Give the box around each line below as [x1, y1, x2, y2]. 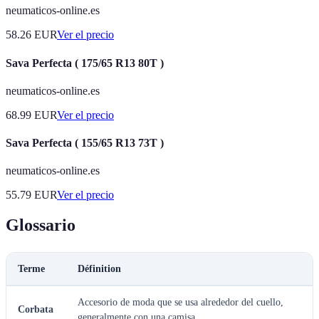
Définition [78, 263, 121, 275]
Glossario [6, 216, 75, 235]
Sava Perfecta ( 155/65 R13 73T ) [6, 137, 164, 150]
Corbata [18, 304, 53, 315]
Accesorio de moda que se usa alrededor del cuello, [78, 297, 283, 308]
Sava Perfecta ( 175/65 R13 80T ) [6, 56, 164, 69]
